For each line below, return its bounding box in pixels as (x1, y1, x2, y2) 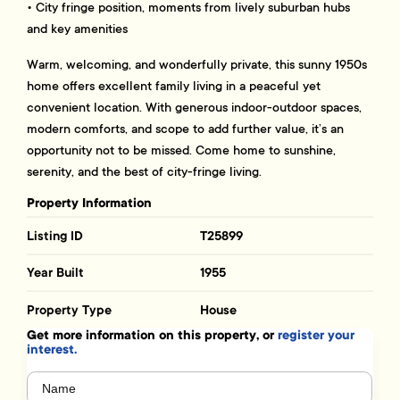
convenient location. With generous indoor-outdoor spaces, (27, 99, 362, 116)
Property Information (27, 195, 153, 212)
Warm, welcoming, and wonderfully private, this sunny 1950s (27, 56, 368, 73)
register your (278, 327, 355, 345)
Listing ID (27, 227, 84, 244)
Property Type (27, 301, 112, 318)
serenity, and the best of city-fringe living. (27, 163, 262, 180)
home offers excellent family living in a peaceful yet (27, 78, 321, 95)
